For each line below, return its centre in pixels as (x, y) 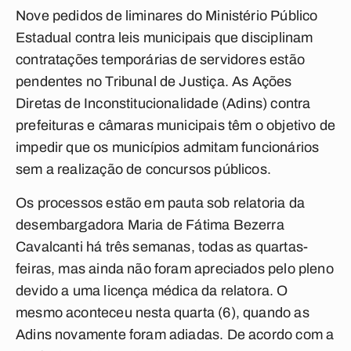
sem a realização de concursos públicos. (144, 169)
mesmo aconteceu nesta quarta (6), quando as (163, 313)
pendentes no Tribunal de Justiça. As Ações (154, 81)
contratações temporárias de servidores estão (160, 60)
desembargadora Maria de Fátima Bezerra (150, 225)
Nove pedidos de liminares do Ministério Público (167, 16)
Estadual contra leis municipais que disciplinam (165, 38)
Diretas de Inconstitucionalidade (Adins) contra (163, 103)
